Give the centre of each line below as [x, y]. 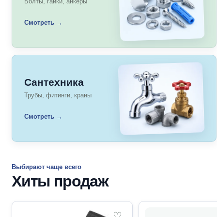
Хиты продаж [60, 181]
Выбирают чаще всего [46, 167]
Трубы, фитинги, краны [58, 95]
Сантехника [54, 82]
